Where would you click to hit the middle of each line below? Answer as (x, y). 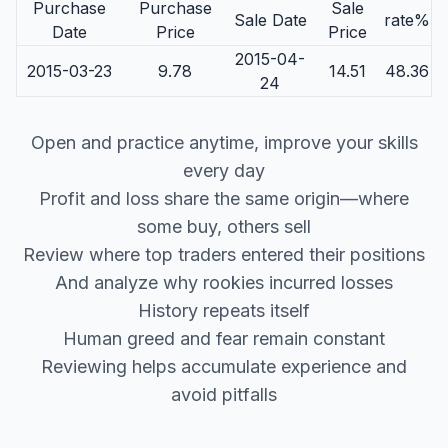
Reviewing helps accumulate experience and (224, 366)
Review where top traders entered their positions (224, 254)
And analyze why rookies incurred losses (224, 282)
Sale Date (270, 20)
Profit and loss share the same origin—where (224, 198)
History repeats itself (224, 310)
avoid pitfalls (224, 394)
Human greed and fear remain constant (224, 338)
